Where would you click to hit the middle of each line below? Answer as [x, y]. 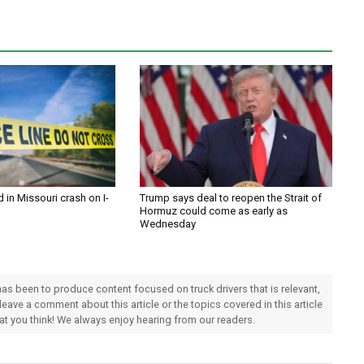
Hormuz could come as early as [214, 211]
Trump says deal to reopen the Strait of [231, 198]
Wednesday [168, 224]
